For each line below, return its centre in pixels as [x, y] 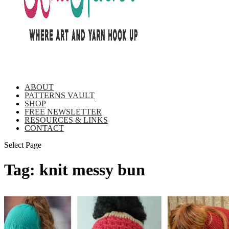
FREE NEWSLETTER [63, 111]
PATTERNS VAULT [60, 95]
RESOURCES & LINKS [66, 120]
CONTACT [44, 128]
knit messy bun [92, 169]
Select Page [23, 145]
